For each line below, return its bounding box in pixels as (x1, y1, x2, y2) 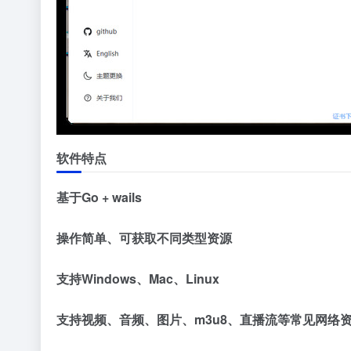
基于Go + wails (56, 188, 142, 207)
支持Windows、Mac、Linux (56, 270, 219, 288)
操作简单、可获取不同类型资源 (56, 229, 232, 248)
